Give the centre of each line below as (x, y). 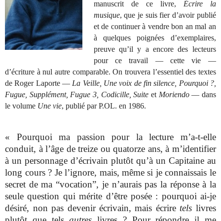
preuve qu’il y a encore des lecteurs (155, 49)
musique (107, 15)
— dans (203, 95)
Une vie (50, 106)
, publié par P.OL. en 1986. (104, 106)
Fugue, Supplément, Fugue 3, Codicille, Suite (77, 95)
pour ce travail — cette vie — (155, 61)
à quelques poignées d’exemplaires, (155, 38)
